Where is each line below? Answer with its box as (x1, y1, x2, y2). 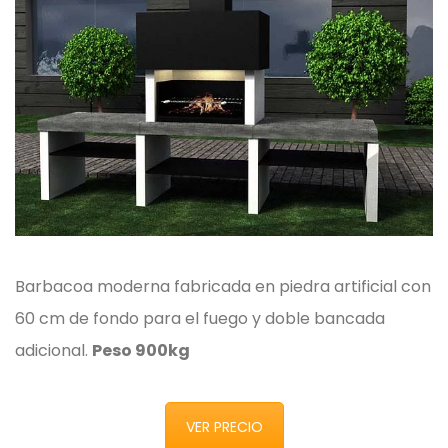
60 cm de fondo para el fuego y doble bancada (15, 307, 385, 331)
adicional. (15, 339, 92, 363)
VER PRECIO (185, 417, 263, 438)
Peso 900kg (92, 339, 190, 363)
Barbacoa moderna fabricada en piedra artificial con (15, 275, 431, 299)
